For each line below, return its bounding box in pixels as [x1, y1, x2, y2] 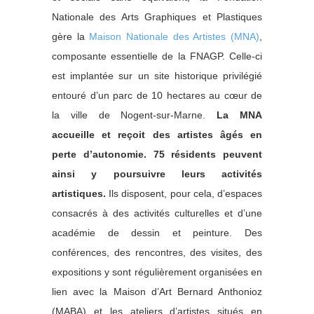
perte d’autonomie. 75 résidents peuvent [52, 149, 262, 161]
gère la [52, 31, 90, 43]
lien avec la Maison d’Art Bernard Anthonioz [52, 286, 262, 298]
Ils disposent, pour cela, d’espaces [106, 188, 262, 200]
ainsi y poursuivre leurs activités [52, 168, 262, 180]
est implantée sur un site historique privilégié [52, 70, 262, 82]
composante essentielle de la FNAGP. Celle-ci [52, 50, 262, 62]
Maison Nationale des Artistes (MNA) [89, 31, 260, 43]
